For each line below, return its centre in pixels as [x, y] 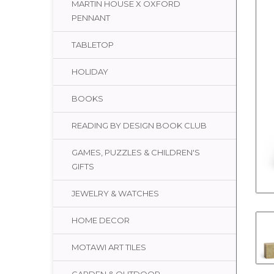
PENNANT [91, 18]
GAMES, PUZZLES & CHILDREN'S [136, 152]
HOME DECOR [101, 220]
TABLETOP [93, 45]
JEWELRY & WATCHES [115, 193]
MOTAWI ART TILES [109, 247]
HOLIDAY [90, 72]
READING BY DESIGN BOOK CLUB [139, 125]
